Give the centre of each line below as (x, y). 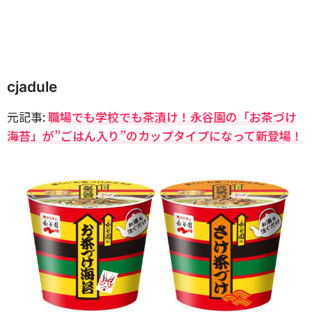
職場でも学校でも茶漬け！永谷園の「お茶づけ (172, 117)
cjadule (32, 87)
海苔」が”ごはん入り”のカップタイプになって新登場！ (155, 135)
